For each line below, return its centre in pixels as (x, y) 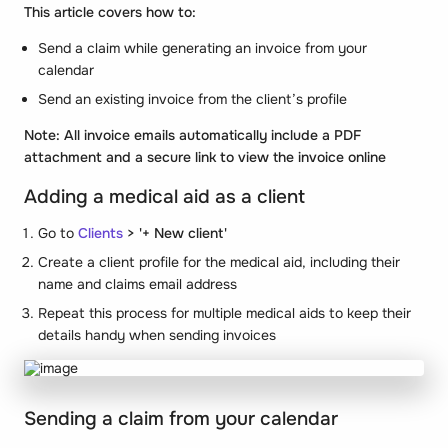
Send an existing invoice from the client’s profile (192, 99)
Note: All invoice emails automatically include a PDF (192, 135)
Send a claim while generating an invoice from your (202, 48)
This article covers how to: (110, 12)
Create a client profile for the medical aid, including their (219, 261)
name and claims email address (137, 283)
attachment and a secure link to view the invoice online (205, 157)
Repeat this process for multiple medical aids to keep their (224, 312)
